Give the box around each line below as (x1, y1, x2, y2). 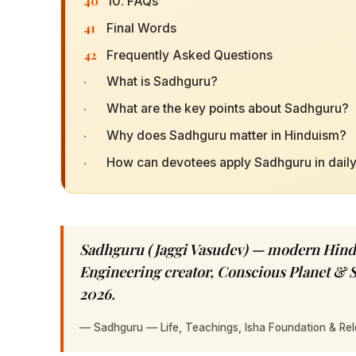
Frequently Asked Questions (106, 47, 273, 63)
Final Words (106, 20, 176, 36)
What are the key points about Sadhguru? (106, 101, 349, 117)
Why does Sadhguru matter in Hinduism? (106, 127, 346, 143)
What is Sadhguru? (106, 74, 218, 90)
